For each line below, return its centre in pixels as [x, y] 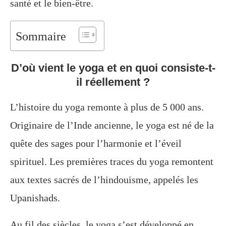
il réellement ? [113, 82]
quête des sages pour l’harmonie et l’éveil [96, 144]
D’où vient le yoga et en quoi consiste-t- [113, 68]
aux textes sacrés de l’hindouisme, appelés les [104, 180]
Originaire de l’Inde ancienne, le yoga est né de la [112, 125]
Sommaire [41, 37]
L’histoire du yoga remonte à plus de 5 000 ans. [107, 107]
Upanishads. [35, 198]
